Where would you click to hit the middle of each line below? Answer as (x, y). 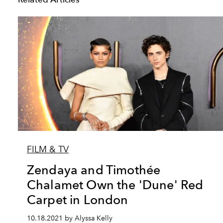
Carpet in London (78, 199)
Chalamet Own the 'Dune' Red (115, 184)
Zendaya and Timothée (94, 169)
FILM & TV (48, 149)
